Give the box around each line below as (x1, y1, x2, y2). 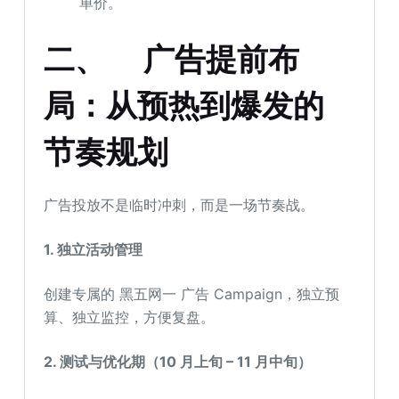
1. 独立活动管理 (44, 240, 143, 258)
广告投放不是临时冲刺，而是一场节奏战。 (44, 195, 315, 214)
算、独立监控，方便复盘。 (44, 307, 216, 326)
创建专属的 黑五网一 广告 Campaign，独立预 (44, 284, 340, 303)
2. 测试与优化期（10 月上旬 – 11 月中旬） (44, 352, 313, 370)
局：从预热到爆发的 (44, 85, 325, 126)
